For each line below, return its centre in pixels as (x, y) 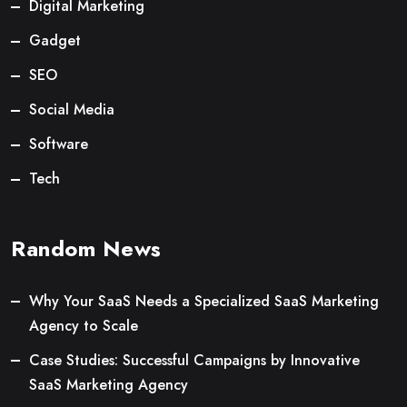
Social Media (72, 109)
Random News (86, 248)
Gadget (55, 40)
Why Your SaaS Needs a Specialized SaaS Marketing (204, 301)
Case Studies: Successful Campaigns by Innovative (194, 360)
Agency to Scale (84, 325)
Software (59, 144)
